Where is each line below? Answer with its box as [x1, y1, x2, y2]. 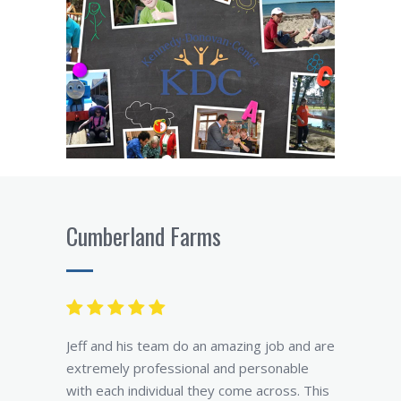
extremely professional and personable [66, 358, 309, 377]
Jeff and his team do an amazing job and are [66, 336, 335, 354]
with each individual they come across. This [66, 380, 329, 399]
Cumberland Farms [66, 218, 221, 253]
